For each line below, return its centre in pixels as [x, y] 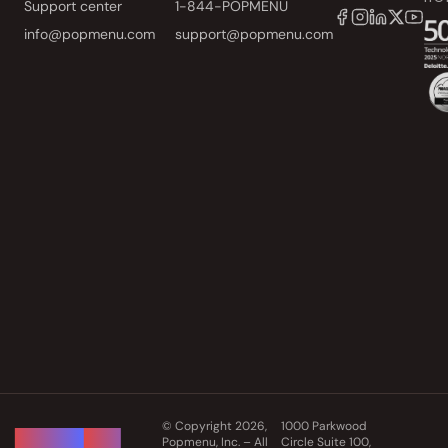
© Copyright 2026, [214, 426]
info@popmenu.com [89, 34]
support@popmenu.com [254, 34]
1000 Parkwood [324, 426]
